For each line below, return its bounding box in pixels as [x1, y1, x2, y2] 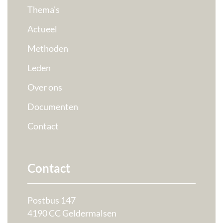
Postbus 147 [27, 195, 76, 206]
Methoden [27, 43, 68, 54]
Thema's [27, 4, 60, 15]
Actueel [27, 23, 57, 35]
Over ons [27, 82, 62, 93]
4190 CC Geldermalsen [27, 208, 116, 219]
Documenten [27, 101, 78, 112]
